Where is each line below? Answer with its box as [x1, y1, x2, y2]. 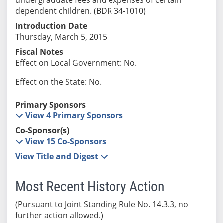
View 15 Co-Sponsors [25, 135, 106, 147]
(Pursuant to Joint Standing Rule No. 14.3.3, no [15, 198, 188, 210]
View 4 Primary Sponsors [25, 110, 123, 121]
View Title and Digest [15, 150, 100, 162]
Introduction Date [15, 20, 87, 31]
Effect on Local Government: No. [15, 57, 137, 68]
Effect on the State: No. [15, 76, 102, 87]
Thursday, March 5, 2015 [15, 31, 107, 42]
